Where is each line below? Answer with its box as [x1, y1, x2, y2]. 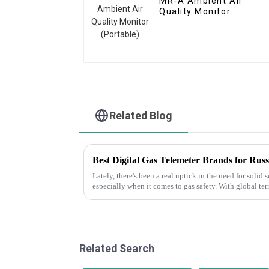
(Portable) [159, 17, 207, 28]
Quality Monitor [159, 7, 231, 17]
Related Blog [109, 109, 173, 122]
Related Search [79, 241, 154, 255]
